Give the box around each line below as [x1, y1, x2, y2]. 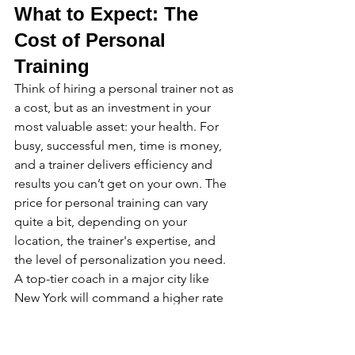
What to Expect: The [14, 3, 204, 25]
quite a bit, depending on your [14, 214, 190, 229]
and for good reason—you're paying [14, 328, 223, 343]
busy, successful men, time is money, [14, 138, 225, 153]
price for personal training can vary [14, 195, 211, 210]
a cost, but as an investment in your [14, 100, 214, 115]
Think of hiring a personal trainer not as [14, 81, 237, 96]
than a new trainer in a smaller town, [14, 309, 217, 324]
